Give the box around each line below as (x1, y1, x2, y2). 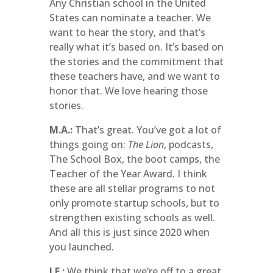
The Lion (127, 138, 164, 151)
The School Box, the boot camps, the (49, 152, 220, 166)
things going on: (49, 138, 128, 151)
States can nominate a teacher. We (49, 11, 211, 24)
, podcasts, (163, 138, 213, 151)
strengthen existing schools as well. (49, 211, 215, 224)
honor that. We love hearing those (49, 84, 208, 97)
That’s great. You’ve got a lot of (72, 123, 221, 136)
